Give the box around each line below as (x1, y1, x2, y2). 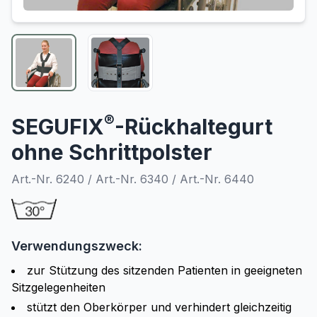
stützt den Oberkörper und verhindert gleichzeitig (27, 300, 292, 315)
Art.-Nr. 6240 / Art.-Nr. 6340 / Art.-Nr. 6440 (11, 172, 254, 187)
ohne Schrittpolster (11, 139, 212, 166)
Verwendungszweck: (11, 238, 142, 254)
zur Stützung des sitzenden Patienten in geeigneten (27, 263, 302, 278)
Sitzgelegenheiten (11, 280, 105, 295)
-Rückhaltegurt (115, 114, 272, 140)
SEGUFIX (11, 114, 104, 140)
